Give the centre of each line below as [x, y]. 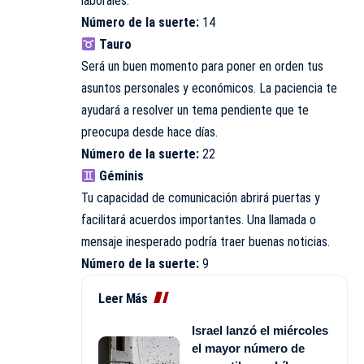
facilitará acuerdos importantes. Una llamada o [199, 220]
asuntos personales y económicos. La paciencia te [209, 89]
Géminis [122, 176]
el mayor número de [248, 349]
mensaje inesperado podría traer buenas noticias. [206, 242]
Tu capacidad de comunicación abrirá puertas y [201, 198]
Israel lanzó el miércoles [260, 331]
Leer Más [123, 299]
